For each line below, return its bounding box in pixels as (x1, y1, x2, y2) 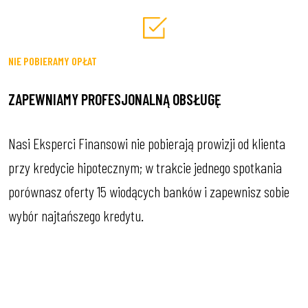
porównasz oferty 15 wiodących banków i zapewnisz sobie (8, 182, 289, 201)
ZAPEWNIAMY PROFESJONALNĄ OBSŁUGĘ (8, 90, 221, 109)
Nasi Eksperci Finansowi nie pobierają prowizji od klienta (8, 134, 285, 153)
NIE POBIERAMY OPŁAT (8, 54, 97, 68)
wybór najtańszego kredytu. (8, 206, 144, 225)
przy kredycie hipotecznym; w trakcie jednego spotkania (8, 158, 282, 177)
